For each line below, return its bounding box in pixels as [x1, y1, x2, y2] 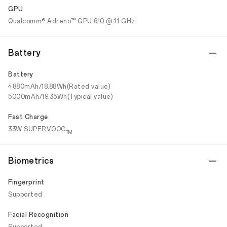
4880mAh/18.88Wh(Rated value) [8, 83, 110, 90]
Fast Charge [8, 113, 48, 121]
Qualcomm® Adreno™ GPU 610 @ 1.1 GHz [8, 18, 135, 25]
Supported [8, 191, 43, 198]
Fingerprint [8, 179, 45, 186]
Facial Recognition [8, 211, 68, 218]
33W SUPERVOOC [8, 126, 66, 133]
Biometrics [8, 156, 54, 166]
